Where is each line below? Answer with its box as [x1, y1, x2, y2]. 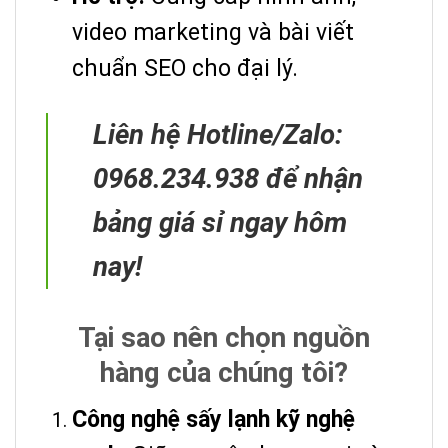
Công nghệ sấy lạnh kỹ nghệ [72, 405, 355, 433]
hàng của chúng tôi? [100, 355, 348, 389]
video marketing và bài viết [72, 18, 354, 46]
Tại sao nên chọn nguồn [78, 320, 370, 354]
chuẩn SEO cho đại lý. [72, 54, 298, 82]
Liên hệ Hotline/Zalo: [93, 117, 343, 151]
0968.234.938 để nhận [93, 161, 363, 195]
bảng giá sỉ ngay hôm [93, 205, 347, 239]
